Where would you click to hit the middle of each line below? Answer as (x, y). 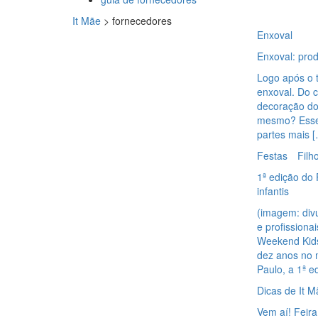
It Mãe (87, 21)
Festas (272, 155)
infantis (273, 191)
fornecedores (142, 21)
